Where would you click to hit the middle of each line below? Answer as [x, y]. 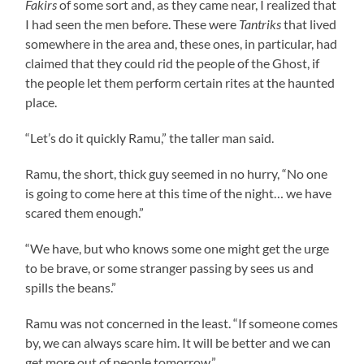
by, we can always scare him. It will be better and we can [178, 342]
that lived [309, 24]
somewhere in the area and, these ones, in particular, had [182, 43]
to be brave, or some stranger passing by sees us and [170, 267]
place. [41, 102]
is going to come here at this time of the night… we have [179, 193]
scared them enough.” [85, 212]
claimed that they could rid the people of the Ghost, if [173, 63]
